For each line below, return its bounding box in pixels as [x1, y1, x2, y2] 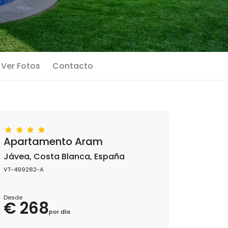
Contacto [52, 60, 93, 72]
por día [49, 208, 70, 216]
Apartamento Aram [4, 134, 103, 149]
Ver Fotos [1, 60, 40, 72]
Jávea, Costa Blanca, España [4, 151, 125, 162]
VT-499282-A [4, 165, 44, 174]
